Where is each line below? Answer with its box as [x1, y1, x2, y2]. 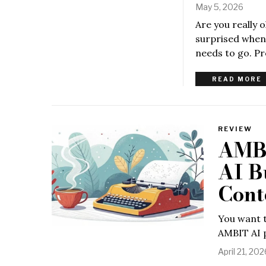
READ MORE [212, 75, 262, 83]
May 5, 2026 [195, 1, 243, 12]
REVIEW [218, 124, 252, 133]
